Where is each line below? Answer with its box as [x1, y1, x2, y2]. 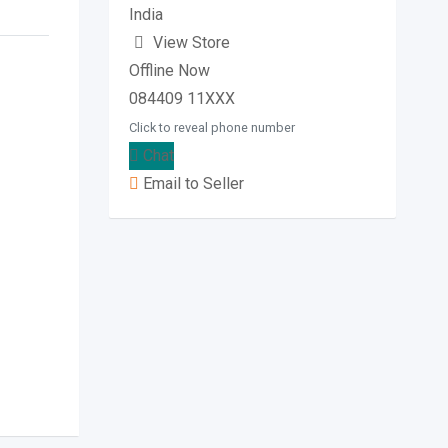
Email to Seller [138, 174, 244, 193]
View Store [152, 33, 230, 52]
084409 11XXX [128, 89, 235, 108]
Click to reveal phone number [128, 120, 295, 135]
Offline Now [128, 61, 210, 80]
